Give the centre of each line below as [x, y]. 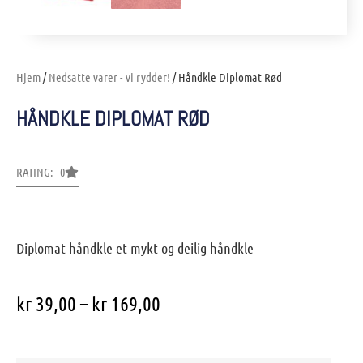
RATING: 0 [41, 172]
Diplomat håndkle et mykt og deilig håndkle [135, 248]
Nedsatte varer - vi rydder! [109, 77]
